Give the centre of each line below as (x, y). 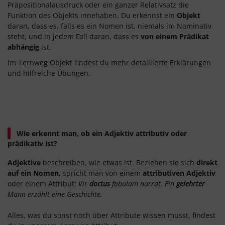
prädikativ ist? (32, 143)
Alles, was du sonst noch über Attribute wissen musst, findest (111, 215)
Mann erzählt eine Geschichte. (55, 194)
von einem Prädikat (175, 36)
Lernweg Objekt (46, 62)
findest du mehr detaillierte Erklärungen (142, 62)
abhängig (23, 47)
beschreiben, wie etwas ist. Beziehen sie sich (120, 162)
